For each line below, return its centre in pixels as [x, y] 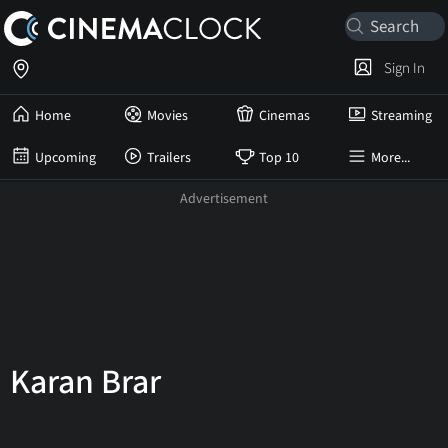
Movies [167, 116]
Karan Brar [85, 382]
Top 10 [279, 158]
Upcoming [65, 158]
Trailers [169, 158]
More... [390, 158]
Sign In [401, 68]
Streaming [401, 116]
